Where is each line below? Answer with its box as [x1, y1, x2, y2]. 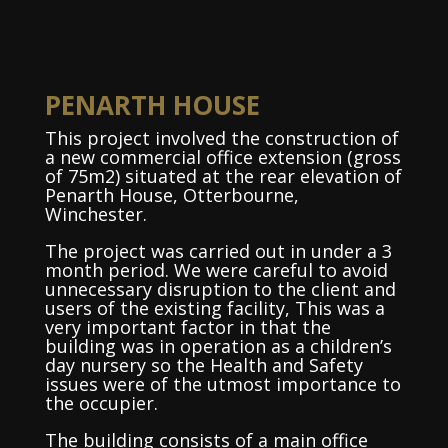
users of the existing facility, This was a [44, 296, 385, 320]
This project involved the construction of [44, 126, 399, 150]
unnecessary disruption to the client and [44, 277, 396, 301]
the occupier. [44, 391, 158, 415]
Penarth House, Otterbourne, [44, 183, 299, 207]
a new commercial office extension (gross [44, 145, 401, 169]
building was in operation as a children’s [44, 334, 392, 358]
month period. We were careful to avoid [44, 258, 388, 282]
